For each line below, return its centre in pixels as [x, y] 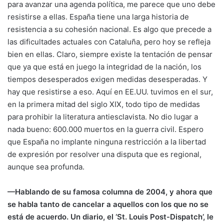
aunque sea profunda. [46, 166]
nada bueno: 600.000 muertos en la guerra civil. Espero [105, 129]
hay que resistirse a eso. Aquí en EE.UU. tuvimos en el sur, [110, 91]
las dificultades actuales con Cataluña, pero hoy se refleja [109, 41]
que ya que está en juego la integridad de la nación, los [104, 66]
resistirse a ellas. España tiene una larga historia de [98, 16]
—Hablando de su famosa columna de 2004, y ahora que [110, 191]
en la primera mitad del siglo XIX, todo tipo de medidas [104, 104]
